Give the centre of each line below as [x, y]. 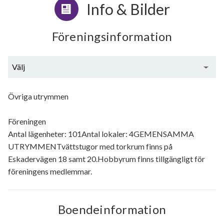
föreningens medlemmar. [50, 171]
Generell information [112, 89]
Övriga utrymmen [38, 96]
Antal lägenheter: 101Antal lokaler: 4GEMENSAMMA [101, 134]
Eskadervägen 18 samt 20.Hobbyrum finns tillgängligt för [106, 159]
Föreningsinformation [112, 36]
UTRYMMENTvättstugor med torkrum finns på [90, 146]
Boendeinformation [112, 209]
